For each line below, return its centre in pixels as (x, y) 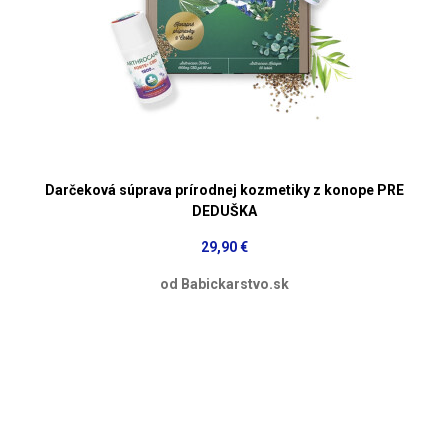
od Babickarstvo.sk (224, 283)
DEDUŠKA (224, 210)
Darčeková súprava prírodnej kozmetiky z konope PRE (224, 189)
